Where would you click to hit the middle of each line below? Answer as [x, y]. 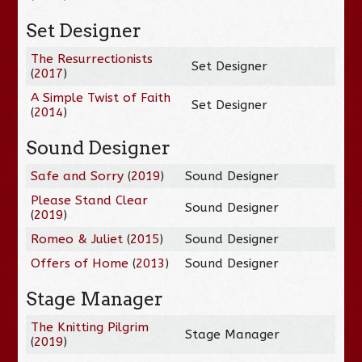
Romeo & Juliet [77, 239]
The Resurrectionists [92, 59]
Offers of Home [80, 263]
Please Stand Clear [90, 200]
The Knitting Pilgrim [90, 327]
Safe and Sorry [78, 176]
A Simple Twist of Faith [101, 97]
